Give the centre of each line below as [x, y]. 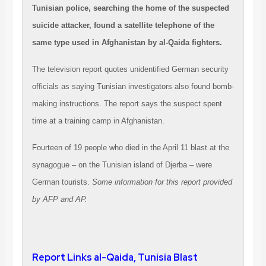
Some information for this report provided [162, 182]
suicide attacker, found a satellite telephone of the [123, 25]
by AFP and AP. [59, 199]
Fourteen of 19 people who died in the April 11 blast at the [130, 147]
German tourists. [62, 182]
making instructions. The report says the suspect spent [127, 103]
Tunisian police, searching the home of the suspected [130, 8]
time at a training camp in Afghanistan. [98, 121]
